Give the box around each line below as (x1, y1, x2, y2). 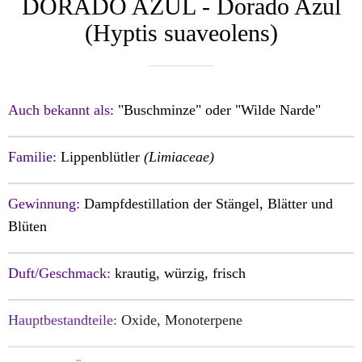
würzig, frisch (164, 264, 246, 281)
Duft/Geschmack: (8, 264, 111, 281)
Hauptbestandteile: (8, 311, 121, 328)
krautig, (115, 264, 164, 281)
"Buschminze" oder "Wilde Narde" (118, 101, 321, 118)
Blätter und (267, 195, 333, 212)
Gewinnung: (8, 195, 84, 212)
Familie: (8, 148, 57, 165)
